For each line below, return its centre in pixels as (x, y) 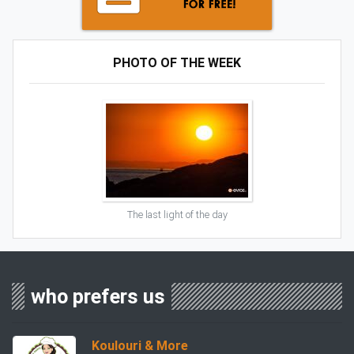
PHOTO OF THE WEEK (177, 63)
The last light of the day (177, 215)
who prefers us (98, 297)
